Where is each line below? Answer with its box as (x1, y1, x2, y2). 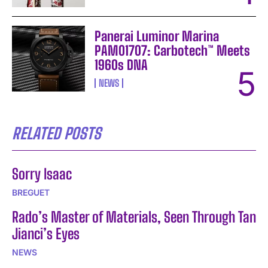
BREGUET (12, 187, 50, 197)
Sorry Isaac (12, 165, 72, 182)
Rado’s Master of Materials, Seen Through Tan (12, 208, 256, 226)
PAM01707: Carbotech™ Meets (95, 42, 251, 59)
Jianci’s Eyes (12, 224, 80, 242)
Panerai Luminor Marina (95, 28, 220, 44)
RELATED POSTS (12, 123, 101, 143)
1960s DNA (95, 56, 148, 73)
